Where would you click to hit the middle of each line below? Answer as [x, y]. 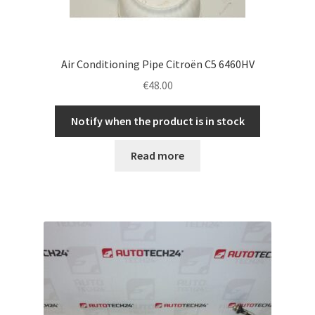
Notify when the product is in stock [157, 121]
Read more [157, 155]
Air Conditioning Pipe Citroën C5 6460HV [157, 64]
